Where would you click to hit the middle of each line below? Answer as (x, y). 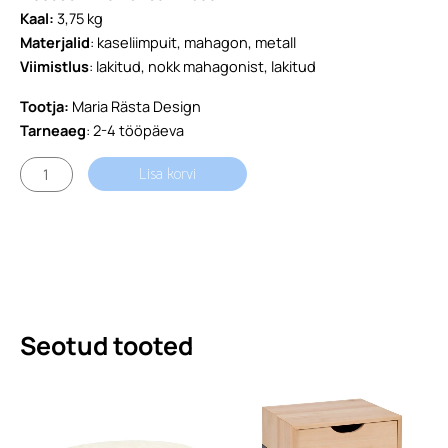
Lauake (43, 167)
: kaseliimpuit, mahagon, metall (193, 41)
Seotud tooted (106, 346)
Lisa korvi (167, 173)
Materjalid (55, 41)
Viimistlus (54, 65)
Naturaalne (56, 215)
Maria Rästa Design (135, 106)
